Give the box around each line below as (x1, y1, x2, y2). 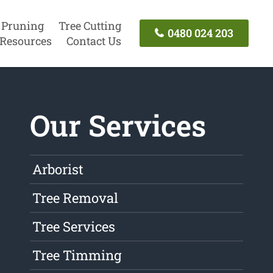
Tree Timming (32, 246, 122, 264)
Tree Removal (32, 189, 119, 207)
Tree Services (32, 218, 116, 236)
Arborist (32, 160, 84, 179)
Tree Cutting (58, 18, 121, 33)
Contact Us (66, 33, 121, 48)
